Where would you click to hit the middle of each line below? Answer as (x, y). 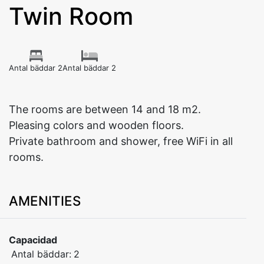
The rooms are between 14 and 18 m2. (105, 109)
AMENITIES (45, 201)
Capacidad (33, 240)
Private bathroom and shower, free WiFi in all (121, 141)
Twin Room (71, 16)
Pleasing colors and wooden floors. (96, 125)
